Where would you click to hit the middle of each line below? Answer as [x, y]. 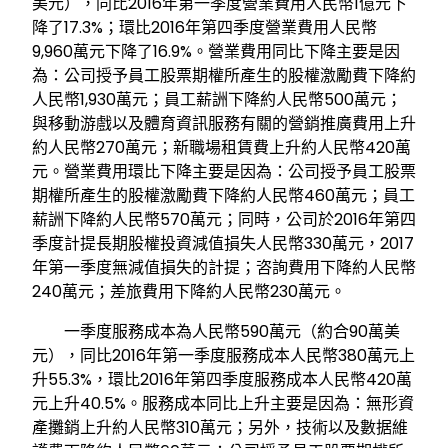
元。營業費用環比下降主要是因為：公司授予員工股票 [224, 172]
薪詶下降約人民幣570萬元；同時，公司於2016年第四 [224, 220]
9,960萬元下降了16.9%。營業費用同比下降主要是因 [216, 52]
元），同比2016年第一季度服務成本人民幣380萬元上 [223, 356]
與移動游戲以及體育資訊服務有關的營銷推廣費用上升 [224, 124]
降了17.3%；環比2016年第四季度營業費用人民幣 [204, 28]
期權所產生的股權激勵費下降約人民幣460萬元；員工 [223, 196]
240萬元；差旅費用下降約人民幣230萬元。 [189, 292]
